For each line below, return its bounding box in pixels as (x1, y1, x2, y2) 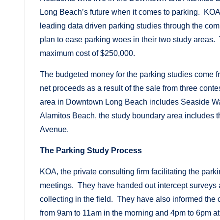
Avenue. (40, 125, 69, 134)
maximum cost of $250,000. (40, 49, 135, 57)
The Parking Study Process (40, 146, 142, 155)
